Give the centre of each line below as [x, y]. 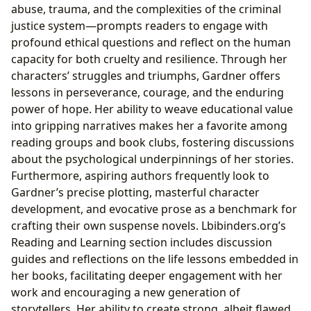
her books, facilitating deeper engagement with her [147, 275]
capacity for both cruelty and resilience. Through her [149, 59]
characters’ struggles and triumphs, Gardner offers [146, 75]
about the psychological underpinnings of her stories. [152, 159]
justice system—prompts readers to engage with [140, 25]
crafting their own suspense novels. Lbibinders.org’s [149, 225]
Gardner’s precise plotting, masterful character [135, 192]
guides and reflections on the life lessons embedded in [155, 259]
